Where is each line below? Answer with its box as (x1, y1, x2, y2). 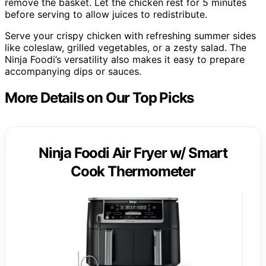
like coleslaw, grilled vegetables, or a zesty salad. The (5, 41, 246, 53)
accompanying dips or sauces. (5, 65, 141, 77)
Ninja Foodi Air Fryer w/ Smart (39, 144, 227, 161)
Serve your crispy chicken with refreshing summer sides (5, 29, 256, 42)
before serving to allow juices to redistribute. (5, 8, 207, 20)
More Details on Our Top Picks (5, 88, 194, 106)
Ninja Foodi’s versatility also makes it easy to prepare (5, 53, 245, 65)
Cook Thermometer (71, 162, 195, 180)
